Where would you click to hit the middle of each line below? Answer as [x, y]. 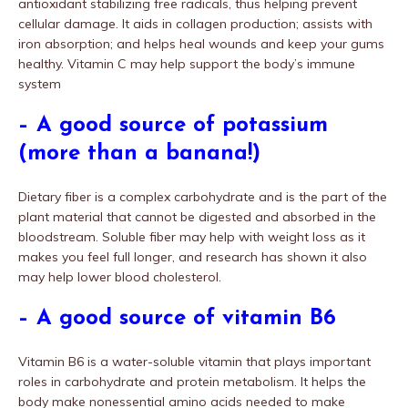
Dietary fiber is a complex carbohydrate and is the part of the [203, 196]
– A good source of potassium [173, 125]
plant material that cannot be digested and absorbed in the [197, 216]
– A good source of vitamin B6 [177, 318]
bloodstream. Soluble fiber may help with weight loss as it [192, 236]
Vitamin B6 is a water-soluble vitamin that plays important [194, 361]
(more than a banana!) [139, 153]
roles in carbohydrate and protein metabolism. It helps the [192, 381]
